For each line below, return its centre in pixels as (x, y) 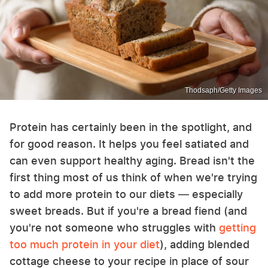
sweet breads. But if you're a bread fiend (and (128, 211)
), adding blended (205, 244)
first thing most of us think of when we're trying (133, 177)
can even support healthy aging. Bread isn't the (132, 160)
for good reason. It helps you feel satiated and (129, 144)
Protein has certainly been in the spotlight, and (131, 127)
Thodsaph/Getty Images (223, 90)
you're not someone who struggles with (114, 227)
